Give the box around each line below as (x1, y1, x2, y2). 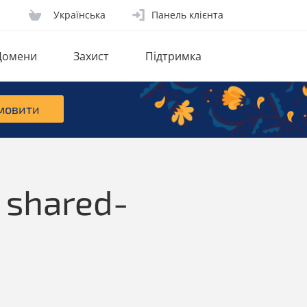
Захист (73, 49, 109, 64)
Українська (53, 8, 106, 21)
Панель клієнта (151, 8, 223, 21)
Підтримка (145, 49, 201, 64)
